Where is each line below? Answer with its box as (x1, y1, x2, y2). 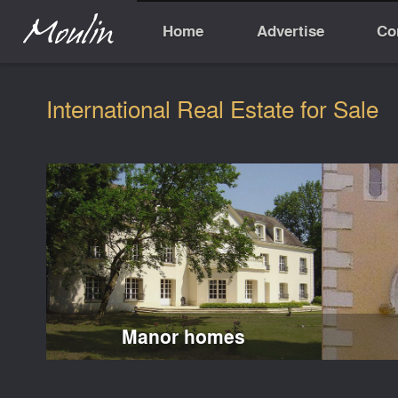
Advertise (256, 20, 324, 43)
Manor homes (122, 322, 246, 351)
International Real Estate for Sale (45, 92, 378, 126)
